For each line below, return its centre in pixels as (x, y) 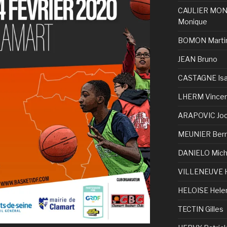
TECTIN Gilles (200, 209)
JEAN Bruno (197, 59)
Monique (192, 22)
